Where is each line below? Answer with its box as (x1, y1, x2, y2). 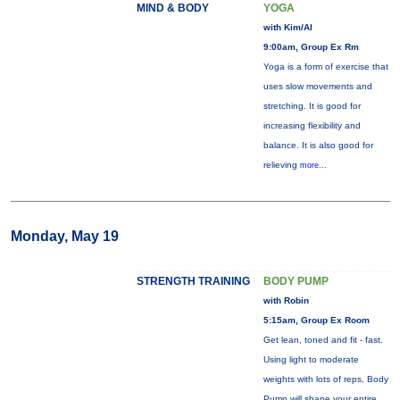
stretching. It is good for (262, 101, 361, 111)
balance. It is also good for (262, 140, 373, 150)
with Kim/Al (262, 22, 312, 32)
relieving (262, 160, 300, 170)
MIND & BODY (136, 2, 209, 14)
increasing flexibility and (262, 121, 361, 130)
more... (299, 161, 327, 170)
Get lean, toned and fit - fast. (262, 335, 383, 345)
